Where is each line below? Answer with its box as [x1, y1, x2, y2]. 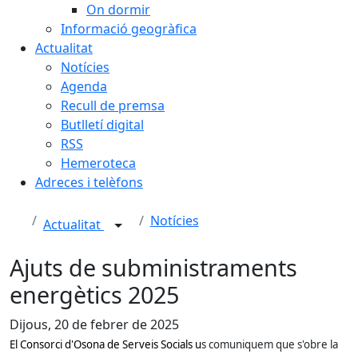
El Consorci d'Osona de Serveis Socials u [10, 337, 201, 352]
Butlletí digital [61, 116, 144, 133]
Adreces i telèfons [35, 173, 143, 191]
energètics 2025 [10, 279, 179, 310]
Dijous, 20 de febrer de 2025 [10, 316, 179, 333]
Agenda [61, 78, 107, 95]
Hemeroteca [61, 154, 136, 172]
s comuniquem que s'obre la [201, 337, 338, 352]
